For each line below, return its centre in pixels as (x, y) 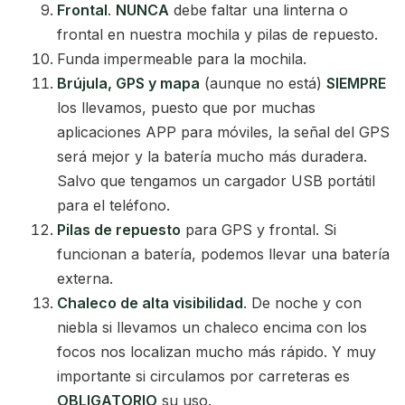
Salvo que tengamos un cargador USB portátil (216, 181)
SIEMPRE (356, 84)
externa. (85, 279)
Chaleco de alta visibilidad (150, 303)
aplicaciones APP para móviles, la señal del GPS (223, 132)
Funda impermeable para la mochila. (182, 59)
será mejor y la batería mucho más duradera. (212, 157)
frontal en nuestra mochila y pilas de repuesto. (217, 35)
